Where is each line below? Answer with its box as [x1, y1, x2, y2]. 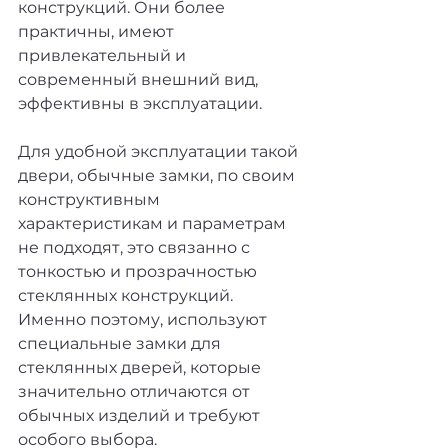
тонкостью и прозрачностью [18, 262, 261, 281]
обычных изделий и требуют [18, 406, 264, 425]
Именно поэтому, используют [18, 310, 271, 329]
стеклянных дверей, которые [18, 358, 265, 377]
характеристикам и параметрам [18, 214, 290, 233]
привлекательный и [18, 46, 190, 65]
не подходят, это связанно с [18, 238, 254, 257]
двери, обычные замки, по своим [18, 166, 299, 185]
